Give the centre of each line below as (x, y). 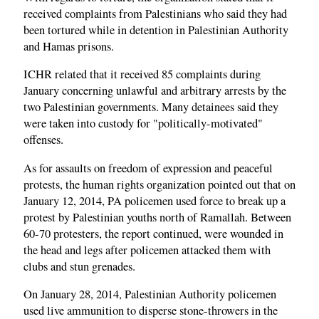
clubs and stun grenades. (79, 266)
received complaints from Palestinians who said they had (155, 13)
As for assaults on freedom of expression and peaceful (148, 168)
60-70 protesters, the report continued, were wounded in (153, 233)
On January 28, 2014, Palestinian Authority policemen (150, 294)
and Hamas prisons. (69, 46)
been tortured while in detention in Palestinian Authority (156, 30)
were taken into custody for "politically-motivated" (143, 124)
